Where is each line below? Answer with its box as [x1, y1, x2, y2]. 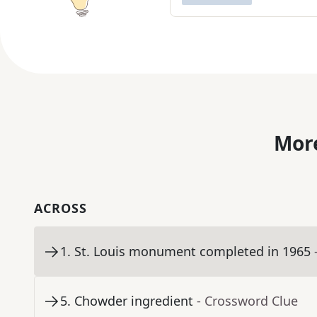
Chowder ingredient [74, 292, 193, 310]
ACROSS [34, 200, 87, 217]
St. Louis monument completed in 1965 [74, 243, 311, 260]
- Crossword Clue [197, 292, 298, 310]
